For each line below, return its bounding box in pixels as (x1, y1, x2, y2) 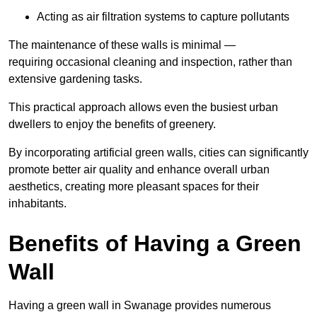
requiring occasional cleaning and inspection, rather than (8, 55, 292, 68)
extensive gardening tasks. (8, 72, 142, 85)
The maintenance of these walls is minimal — (8, 38, 236, 51)
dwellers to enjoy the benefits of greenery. (8, 117, 216, 130)
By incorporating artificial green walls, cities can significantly (8, 146, 309, 158)
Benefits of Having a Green (8, 230, 301, 256)
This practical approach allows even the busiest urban (8, 100, 278, 113)
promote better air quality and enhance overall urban (8, 163, 270, 175)
